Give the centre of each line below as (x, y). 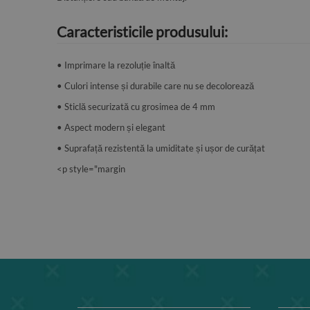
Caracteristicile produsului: (142, 31)
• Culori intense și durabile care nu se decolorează (155, 86)
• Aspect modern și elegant (111, 127)
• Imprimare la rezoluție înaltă (116, 65)
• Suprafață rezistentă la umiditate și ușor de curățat (161, 148)
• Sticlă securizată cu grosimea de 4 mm (136, 107)
